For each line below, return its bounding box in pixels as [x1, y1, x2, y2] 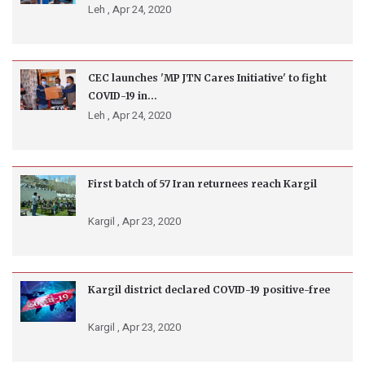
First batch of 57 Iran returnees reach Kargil [88, 178, 317, 191]
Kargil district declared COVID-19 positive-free [88, 284, 330, 297]
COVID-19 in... [88, 90, 157, 103]
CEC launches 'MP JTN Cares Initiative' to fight [88, 72, 327, 85]
